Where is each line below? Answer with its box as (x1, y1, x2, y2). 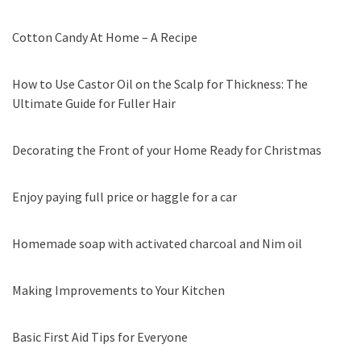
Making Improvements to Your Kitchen (12, 282, 225, 298)
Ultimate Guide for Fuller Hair (12, 95, 176, 111)
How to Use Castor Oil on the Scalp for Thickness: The (12, 76, 308, 92)
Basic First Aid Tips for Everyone (12, 329, 188, 345)
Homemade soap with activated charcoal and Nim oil (12, 235, 302, 251)
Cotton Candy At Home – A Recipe (12, 29, 197, 45)
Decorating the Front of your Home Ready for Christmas (12, 142, 322, 158)
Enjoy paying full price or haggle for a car (12, 189, 237, 205)
